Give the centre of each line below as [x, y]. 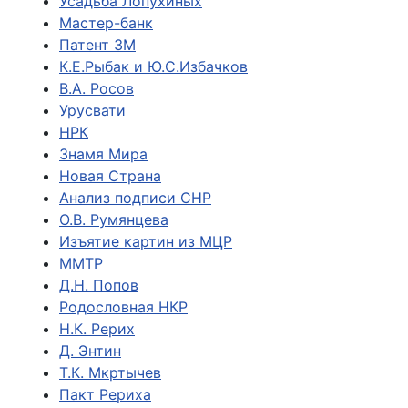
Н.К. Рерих [97, 329]
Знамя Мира [103, 154]
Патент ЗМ [97, 45]
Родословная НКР [123, 307]
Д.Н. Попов [99, 286]
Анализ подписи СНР [135, 198]
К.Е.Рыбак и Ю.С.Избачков [153, 67]
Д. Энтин [90, 351]
